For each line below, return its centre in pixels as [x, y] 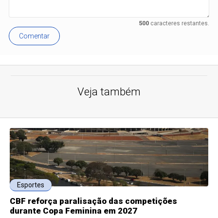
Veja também [109, 92]
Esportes [31, 185]
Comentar [35, 36]
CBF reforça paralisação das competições [94, 201]
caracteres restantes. [179, 24]
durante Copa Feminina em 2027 [74, 211]
